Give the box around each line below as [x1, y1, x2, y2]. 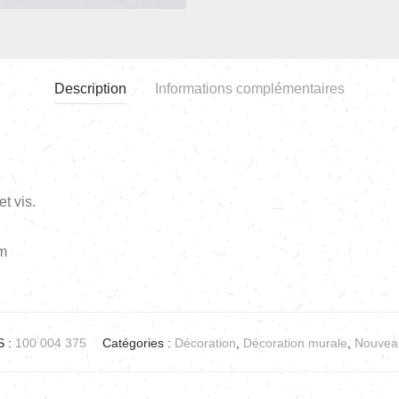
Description [54, 81, 126, 97]
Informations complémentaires [155, 81, 345, 97]
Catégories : [102, 336, 175, 351]
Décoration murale [242, 336, 347, 351]
